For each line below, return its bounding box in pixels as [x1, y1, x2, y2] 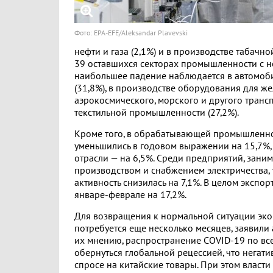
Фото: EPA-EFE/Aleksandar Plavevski [74, 29, 188, 37]
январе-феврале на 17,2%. [74, 190, 186, 200]
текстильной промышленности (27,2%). [74, 107, 239, 118]
